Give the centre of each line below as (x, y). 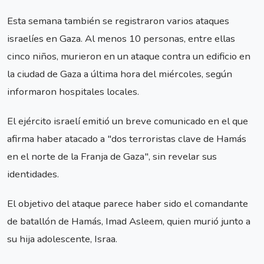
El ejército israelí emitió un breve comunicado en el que (128, 121)
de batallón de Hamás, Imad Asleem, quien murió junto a (129, 222)
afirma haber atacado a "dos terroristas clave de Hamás (127, 139)
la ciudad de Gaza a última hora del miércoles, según (120, 74)
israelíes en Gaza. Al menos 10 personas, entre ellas (121, 38)
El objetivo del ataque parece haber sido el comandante (128, 204)
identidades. (33, 174)
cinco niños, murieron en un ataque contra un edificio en (129, 56)
